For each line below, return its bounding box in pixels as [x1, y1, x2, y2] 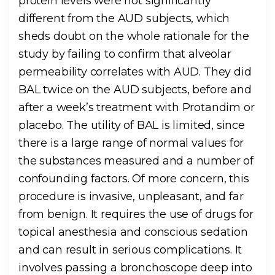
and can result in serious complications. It [18, 243, 242, 257]
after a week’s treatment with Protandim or [18, 101, 255, 115]
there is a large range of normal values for [18, 136, 244, 150]
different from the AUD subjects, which [18, 12, 230, 26]
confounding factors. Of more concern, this [18, 172, 249, 186]
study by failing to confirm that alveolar [18, 47, 231, 61]
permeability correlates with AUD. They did [18, 65, 252, 79]
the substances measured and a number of [18, 154, 254, 168]
